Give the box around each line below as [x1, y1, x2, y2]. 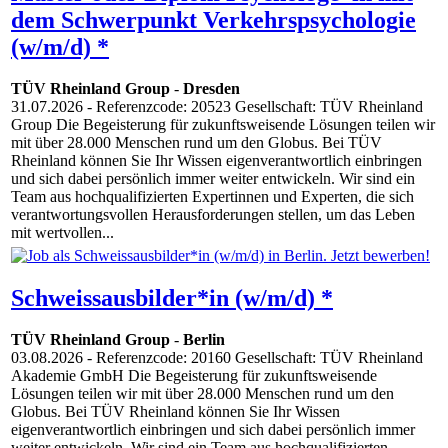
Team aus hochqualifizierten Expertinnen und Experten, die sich [11, 188, 414, 206]
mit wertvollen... [11, 224, 114, 242]
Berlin [183, 331, 225, 349]
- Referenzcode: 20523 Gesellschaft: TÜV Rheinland [83, 98, 423, 116]
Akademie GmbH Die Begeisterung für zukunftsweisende [11, 367, 377, 385]
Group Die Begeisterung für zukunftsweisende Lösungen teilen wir [11, 116, 435, 134]
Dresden [183, 80, 240, 98]
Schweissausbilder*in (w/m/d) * [11, 284, 333, 311]
